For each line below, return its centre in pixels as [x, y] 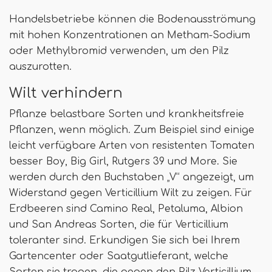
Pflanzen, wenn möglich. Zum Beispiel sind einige [132, 130]
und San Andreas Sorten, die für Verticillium [119, 225]
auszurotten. [40, 67]
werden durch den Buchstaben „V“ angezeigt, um [131, 178]
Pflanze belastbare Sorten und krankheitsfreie [127, 114]
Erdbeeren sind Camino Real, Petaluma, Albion [126, 209]
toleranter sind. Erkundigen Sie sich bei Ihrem [124, 241]
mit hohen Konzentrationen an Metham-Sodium [130, 36]
